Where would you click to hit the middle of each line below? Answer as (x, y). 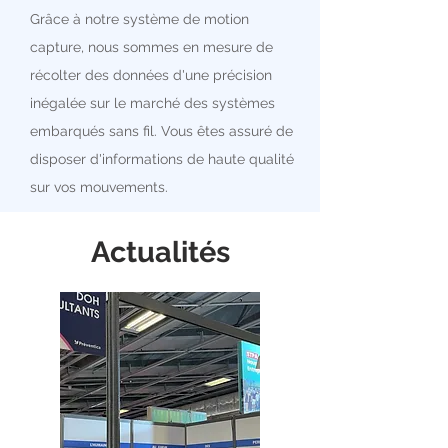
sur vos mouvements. (99, 187)
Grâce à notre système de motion (139, 19)
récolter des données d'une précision (151, 75)
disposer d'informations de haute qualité (162, 159)
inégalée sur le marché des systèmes (152, 103)
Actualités (160, 252)
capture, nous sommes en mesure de (151, 47)
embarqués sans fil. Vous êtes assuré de (161, 131)
